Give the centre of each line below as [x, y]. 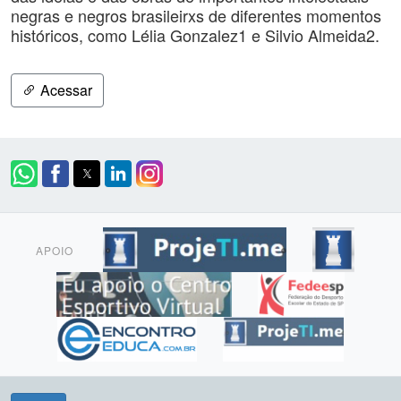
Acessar [64, 90]
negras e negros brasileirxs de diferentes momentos [196, 15]
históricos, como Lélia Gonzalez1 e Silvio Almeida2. [195, 35]
